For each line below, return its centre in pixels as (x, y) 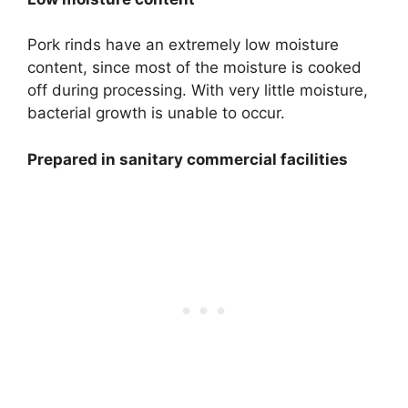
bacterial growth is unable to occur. (156, 113)
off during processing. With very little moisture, (198, 91)
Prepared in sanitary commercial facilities (188, 159)
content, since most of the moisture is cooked (194, 68)
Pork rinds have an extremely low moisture (183, 45)
